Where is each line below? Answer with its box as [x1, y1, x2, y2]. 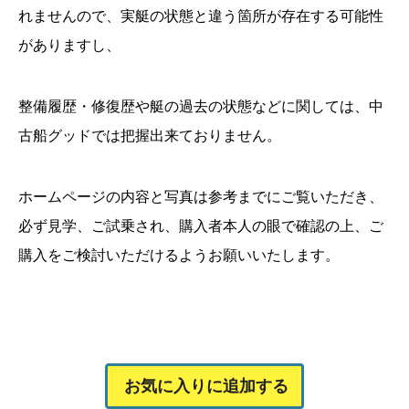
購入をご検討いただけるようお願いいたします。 [18, 247, 340, 263]
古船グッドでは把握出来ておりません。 [18, 127, 281, 143]
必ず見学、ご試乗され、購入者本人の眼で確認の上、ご [18, 218, 383, 234]
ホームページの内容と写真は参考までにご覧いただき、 [18, 189, 383, 204]
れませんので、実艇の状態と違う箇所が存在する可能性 [18, 7, 383, 24]
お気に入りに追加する [124, 377, 288, 396]
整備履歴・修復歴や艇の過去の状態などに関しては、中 [18, 98, 383, 114]
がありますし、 [18, 37, 121, 53]
